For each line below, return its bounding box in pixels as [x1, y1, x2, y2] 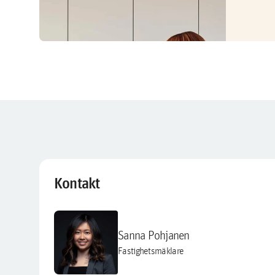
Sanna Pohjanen [118, 227, 190, 242]
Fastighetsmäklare [118, 244, 184, 257]
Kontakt [54, 172, 100, 193]
